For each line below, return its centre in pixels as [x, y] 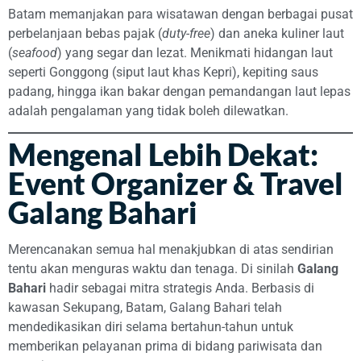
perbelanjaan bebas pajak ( [85, 33]
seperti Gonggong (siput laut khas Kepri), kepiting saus [163, 72]
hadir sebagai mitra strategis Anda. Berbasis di [180, 288]
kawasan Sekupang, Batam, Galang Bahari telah [145, 308]
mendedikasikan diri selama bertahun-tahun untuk [151, 327]
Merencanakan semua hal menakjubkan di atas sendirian [171, 250]
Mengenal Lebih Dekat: [163, 155]
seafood [35, 52]
